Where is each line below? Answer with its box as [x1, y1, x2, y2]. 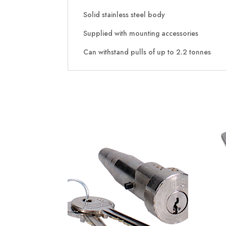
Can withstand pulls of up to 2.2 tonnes [83, 46, 211, 57]
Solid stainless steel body [83, 9, 165, 20]
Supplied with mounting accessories [83, 28, 199, 38]
